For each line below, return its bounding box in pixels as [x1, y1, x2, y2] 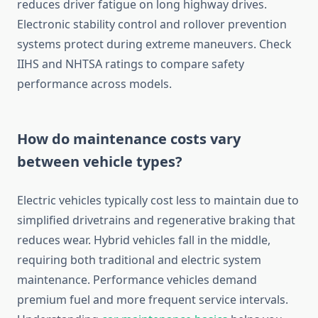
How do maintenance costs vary [17, 129, 241, 149]
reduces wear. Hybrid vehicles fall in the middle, [17, 232, 270, 248]
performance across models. [17, 76, 172, 92]
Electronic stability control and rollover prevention [17, 16, 287, 33]
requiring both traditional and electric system [17, 252, 261, 268]
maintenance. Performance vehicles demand [17, 272, 257, 288]
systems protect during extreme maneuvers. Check [17, 36, 292, 53]
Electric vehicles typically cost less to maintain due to [17, 192, 299, 209]
